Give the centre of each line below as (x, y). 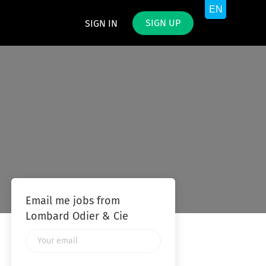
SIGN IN (101, 24)
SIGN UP (163, 23)
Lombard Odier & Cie (77, 217)
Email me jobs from (72, 201)
